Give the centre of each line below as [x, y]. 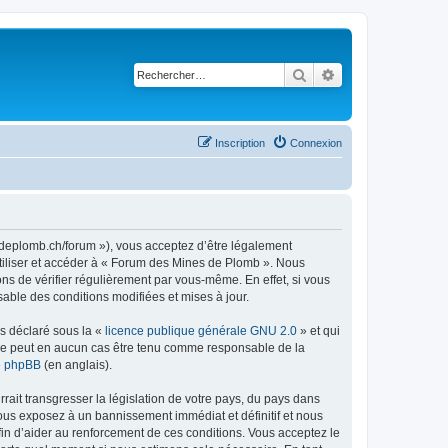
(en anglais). [76, 364]
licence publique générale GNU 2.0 [201, 330]
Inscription [240, 142]
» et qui [318, 330]
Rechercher [341, 74]
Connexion [316, 142]
